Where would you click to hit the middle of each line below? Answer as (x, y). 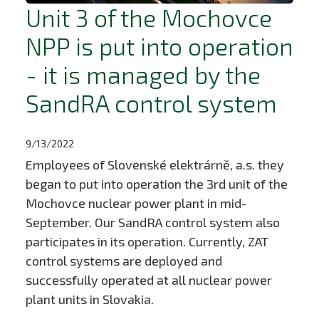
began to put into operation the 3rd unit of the (156, 184)
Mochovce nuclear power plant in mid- (136, 203)
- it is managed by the (143, 74)
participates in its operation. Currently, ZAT (147, 242)
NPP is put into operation (159, 46)
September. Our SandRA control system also (152, 223)
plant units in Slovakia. (89, 299)
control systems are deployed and (124, 261)
